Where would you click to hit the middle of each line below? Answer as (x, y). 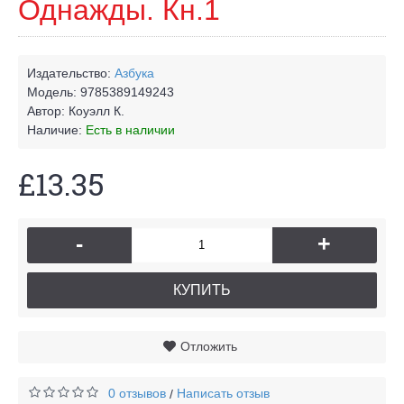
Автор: (48, 110)
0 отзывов (137, 393)
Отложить (208, 346)
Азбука (134, 73)
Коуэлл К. (96, 110)
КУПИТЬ (202, 289)
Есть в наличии (130, 129)
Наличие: (56, 129)
